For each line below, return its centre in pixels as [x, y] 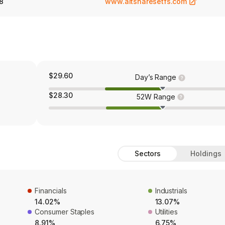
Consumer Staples [65, 212]
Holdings [206, 154]
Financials [51, 191]
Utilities [166, 212]
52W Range [156, 96]
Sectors [148, 154]
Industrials [171, 191]
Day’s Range [156, 77]
